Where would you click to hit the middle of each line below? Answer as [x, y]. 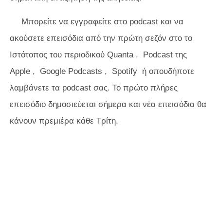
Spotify [125, 72]
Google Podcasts [71, 72]
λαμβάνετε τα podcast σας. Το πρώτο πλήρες [94, 88]
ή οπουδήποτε [167, 72]
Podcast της [165, 55]
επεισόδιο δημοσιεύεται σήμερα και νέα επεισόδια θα [108, 105]
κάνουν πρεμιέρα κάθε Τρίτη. [64, 121]
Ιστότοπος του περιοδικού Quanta [72, 55]
